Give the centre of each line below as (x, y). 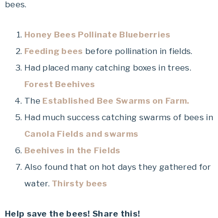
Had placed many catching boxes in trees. (108, 68)
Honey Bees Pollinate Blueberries (98, 35)
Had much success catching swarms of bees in (119, 118)
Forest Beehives (60, 84)
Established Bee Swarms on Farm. (115, 101)
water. (38, 184)
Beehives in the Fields (73, 151)
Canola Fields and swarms (82, 134)
